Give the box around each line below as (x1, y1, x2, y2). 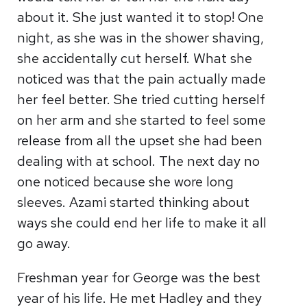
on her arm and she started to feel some (17, 111, 267, 129)
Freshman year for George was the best (17, 269, 261, 286)
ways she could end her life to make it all (17, 214, 267, 232)
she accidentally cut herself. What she (17, 49, 253, 67)
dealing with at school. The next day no (17, 152, 260, 170)
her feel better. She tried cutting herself (17, 90, 266, 108)
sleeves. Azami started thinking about (17, 193, 250, 211)
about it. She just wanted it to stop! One (17, 8, 265, 26)
